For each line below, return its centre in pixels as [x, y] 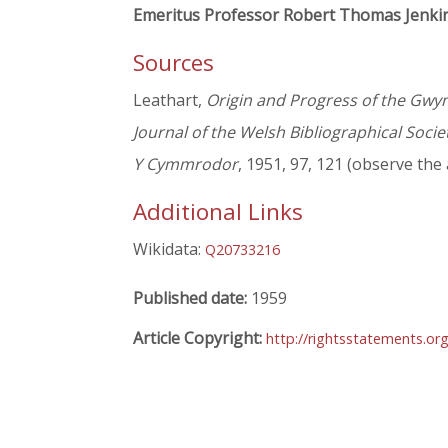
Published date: [192, 297]
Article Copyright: [199, 337]
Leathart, [169, 100]
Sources [173, 63]
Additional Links [218, 212]
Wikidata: [169, 249]
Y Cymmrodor [185, 164]
